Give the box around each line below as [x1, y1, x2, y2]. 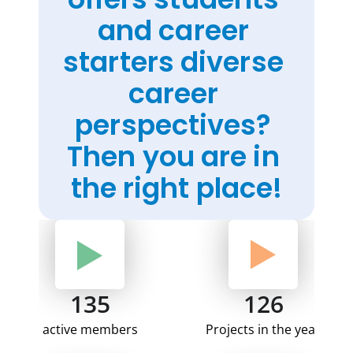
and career [97, 11, 249, 50]
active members [42, 321, 138, 338]
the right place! [70, 169, 283, 207]
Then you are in [67, 137, 280, 176]
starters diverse [63, 43, 284, 81]
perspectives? [75, 106, 272, 144]
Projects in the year [206, 321, 321, 338]
